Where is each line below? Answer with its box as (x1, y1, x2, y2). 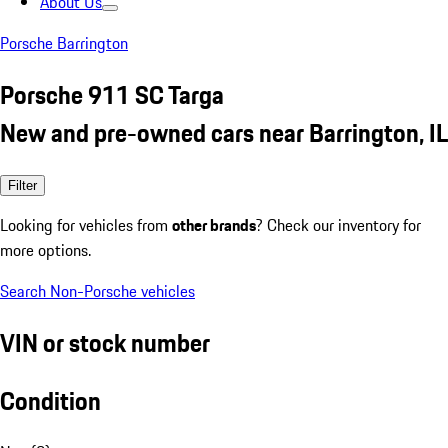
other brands (172, 212, 256, 237)
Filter (8, 177, 37, 193)
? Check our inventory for (256, 212, 421, 237)
